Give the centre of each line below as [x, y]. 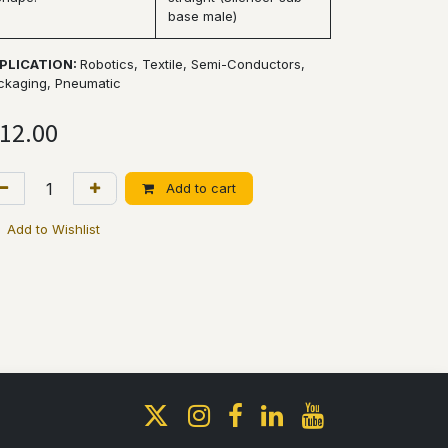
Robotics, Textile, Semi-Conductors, [192, 64]
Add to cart [199, 188]
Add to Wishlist [53, 229]
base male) [202, 16]
